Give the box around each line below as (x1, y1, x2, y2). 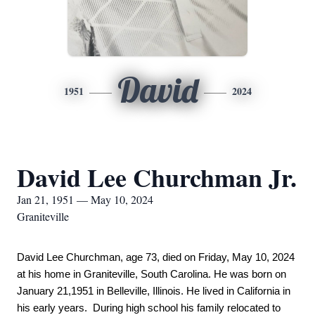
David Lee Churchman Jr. (17, 159, 297, 195)
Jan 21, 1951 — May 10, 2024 (17, 192, 153, 207)
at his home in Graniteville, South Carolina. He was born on (17, 269, 286, 280)
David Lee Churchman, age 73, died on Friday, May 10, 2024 (17, 252, 295, 263)
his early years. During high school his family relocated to (17, 302, 281, 314)
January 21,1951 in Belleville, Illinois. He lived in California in (17, 285, 290, 297)
